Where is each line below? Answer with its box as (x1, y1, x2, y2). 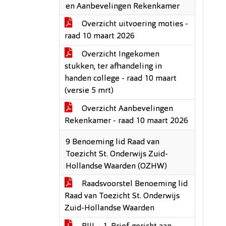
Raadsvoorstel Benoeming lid (80, 180, 188, 188)
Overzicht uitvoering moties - (80, 20, 188, 28)
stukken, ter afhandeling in (65, 63, 162, 71)
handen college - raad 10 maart (65, 75, 177, 83)
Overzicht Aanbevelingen (80, 105, 173, 113)
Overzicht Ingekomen (80, 50, 159, 59)
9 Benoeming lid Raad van (66, 138, 159, 146)
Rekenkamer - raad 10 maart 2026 (65, 117, 188, 125)
